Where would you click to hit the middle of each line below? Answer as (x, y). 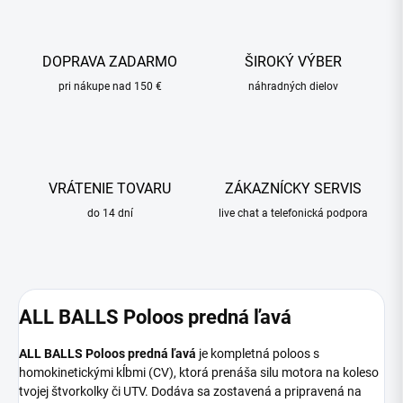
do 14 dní (110, 214)
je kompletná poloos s (258, 353)
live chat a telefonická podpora (293, 214)
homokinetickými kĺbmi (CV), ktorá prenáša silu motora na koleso (199, 372)
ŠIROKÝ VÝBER (293, 62)
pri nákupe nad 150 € (110, 87)
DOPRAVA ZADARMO (110, 62)
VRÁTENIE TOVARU (110, 189)
